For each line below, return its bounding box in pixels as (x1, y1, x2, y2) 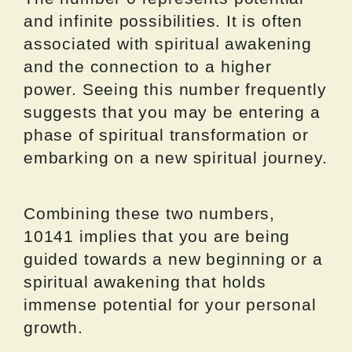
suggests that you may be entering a (24, 103, 321, 122)
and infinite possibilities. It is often (24, 12, 302, 31)
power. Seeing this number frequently (24, 80, 327, 99)
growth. (24, 318, 83, 337)
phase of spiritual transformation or (24, 126, 309, 145)
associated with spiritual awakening (24, 35, 312, 53)
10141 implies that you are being (24, 227, 291, 246)
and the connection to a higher (24, 57, 272, 76)
